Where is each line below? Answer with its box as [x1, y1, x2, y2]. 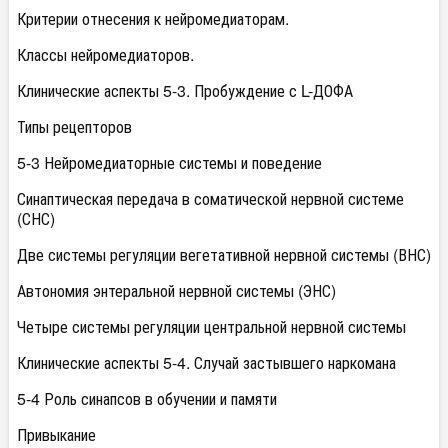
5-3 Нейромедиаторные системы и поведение [17, 151, 322, 174]
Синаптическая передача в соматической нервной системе [17, 187, 404, 210]
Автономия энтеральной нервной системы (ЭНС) [17, 279, 336, 302]
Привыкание [17, 423, 96, 446]
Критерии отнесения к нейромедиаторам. [17, 7, 289, 30]
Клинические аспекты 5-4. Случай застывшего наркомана [17, 351, 396, 374]
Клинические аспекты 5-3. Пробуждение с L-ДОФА [17, 79, 353, 102]
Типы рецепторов [17, 115, 132, 138]
